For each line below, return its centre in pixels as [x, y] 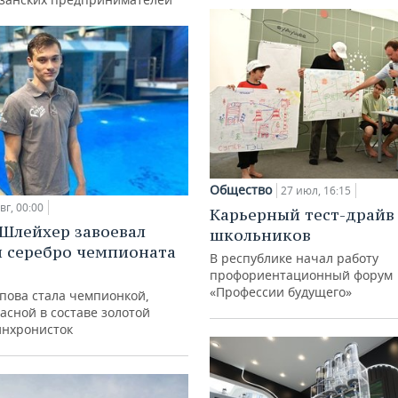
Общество [241, 190]
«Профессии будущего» [281, 292]
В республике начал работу [294, 259]
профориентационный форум [301, 275]
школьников [260, 235]
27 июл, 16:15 [316, 191]
